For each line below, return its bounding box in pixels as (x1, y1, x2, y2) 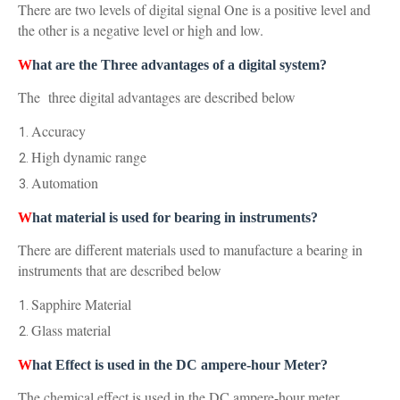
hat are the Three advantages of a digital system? (32, 57, 327, 72)
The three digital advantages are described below (18, 87, 296, 106)
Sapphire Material (31, 295, 131, 313)
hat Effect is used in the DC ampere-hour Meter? (32, 357, 328, 372)
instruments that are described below (18, 261, 221, 279)
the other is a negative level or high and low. (18, 21, 263, 39)
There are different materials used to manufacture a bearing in (18, 240, 362, 259)
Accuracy (31, 121, 86, 140)
